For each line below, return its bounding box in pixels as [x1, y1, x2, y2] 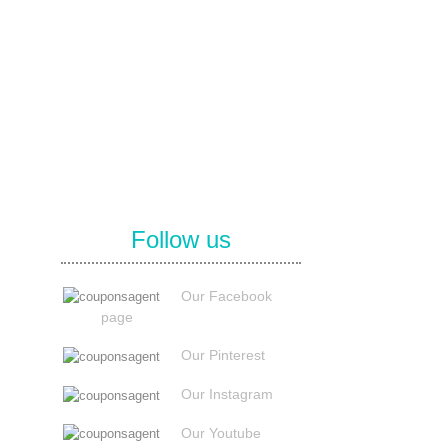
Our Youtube [181, 424, 261, 441]
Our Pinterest [181, 347, 265, 364]
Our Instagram [181, 386, 273, 402]
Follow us [131, 225, 231, 253]
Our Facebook [181, 287, 272, 304]
